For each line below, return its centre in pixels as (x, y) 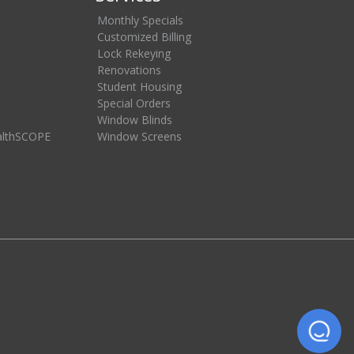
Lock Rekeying (134, 54)
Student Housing (139, 87)
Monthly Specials (140, 21)
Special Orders (134, 104)
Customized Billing (144, 37)
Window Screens (139, 137)
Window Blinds (135, 120)
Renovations (129, 70)
